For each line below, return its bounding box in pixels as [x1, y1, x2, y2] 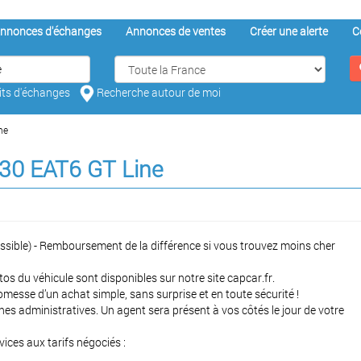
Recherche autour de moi [94, 84, 221, 100]
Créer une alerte [250, 23, 328, 39]
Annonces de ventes [126, 23, 226, 39]
